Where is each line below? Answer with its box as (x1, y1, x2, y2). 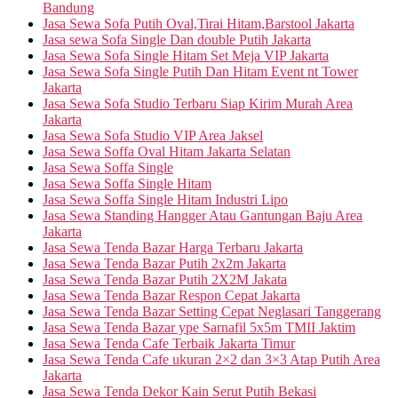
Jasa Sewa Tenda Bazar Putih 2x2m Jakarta (43, 255, 286, 271)
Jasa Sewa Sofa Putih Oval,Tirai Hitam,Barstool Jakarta (43, 15, 354, 31)
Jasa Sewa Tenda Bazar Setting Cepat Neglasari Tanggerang (43, 303, 381, 319)
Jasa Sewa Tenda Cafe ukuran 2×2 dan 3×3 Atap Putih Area (43, 351, 380, 367)
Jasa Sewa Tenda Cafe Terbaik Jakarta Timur (43, 335, 295, 351)
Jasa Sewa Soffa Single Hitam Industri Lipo (43, 191, 288, 207)
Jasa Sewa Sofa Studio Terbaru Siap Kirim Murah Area (43, 95, 353, 111)
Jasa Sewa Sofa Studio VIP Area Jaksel (43, 127, 263, 143)
